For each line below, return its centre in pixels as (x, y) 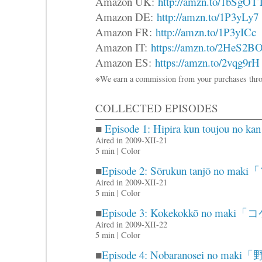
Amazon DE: (126, 16)
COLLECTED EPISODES (157, 108)
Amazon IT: (123, 47)
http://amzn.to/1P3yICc (206, 32)
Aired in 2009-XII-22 (131, 224)
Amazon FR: (125, 32)
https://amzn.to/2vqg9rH (207, 62)
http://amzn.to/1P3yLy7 (208, 16)
